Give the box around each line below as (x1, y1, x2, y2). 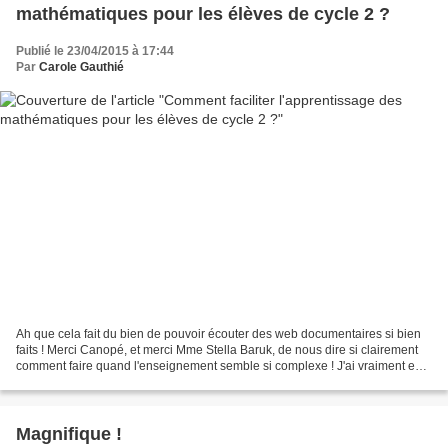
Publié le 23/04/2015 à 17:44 (16, 43, 174, 58)
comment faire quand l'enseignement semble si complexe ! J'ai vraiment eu (16, 359, 422, 374)
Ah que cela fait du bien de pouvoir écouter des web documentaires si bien (16, 327, 421, 342)
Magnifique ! (16, 424, 122, 445)
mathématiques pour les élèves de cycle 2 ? (16, 3, 390, 24)
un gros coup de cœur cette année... (16, 375, 211, 390)
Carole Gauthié (39, 59, 124, 74)
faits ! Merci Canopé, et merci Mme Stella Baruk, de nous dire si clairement (16, 343, 418, 358)
